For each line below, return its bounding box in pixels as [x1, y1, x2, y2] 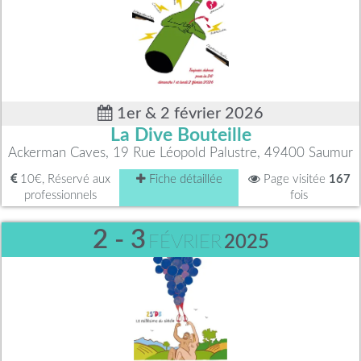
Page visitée [259, 173, 329, 186]
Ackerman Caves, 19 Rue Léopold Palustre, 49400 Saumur [8, 146, 353, 160]
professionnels [24, 189, 97, 202]
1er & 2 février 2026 [113, 106, 263, 122]
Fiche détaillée [145, 173, 222, 186]
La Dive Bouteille [110, 127, 251, 145]
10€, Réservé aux [17, 173, 110, 186]
